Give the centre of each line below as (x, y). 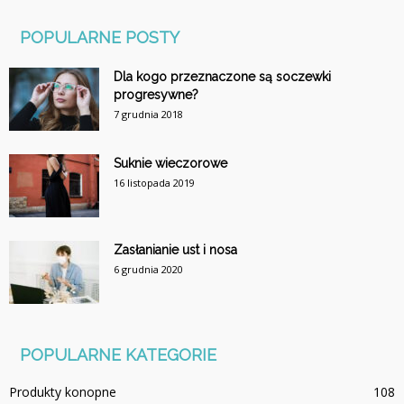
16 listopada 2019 (154, 183)
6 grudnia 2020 (148, 270)
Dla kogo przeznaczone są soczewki (222, 77)
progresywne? (156, 95)
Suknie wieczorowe (170, 164)
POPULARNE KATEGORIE (118, 355)
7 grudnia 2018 (148, 115)
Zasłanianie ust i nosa (175, 250)
